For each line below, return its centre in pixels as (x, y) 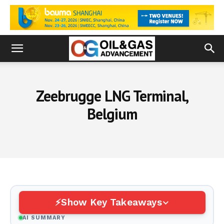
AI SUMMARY (44, 217)
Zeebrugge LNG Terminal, (112, 96)
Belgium (112, 114)
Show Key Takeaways (111, 202)
